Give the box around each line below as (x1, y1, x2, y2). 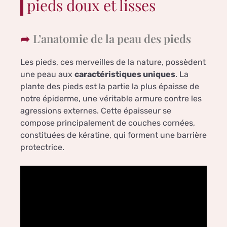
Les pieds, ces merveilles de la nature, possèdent (20, 57, 206, 67)
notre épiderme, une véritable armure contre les (20, 94, 202, 104)
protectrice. (20, 142, 64, 153)
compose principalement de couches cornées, (20, 118, 195, 128)
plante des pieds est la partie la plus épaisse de (20, 82, 199, 92)
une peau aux (20, 69, 74, 80)
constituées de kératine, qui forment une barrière (20, 130, 207, 140)
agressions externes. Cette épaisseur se (20, 106, 171, 116)
